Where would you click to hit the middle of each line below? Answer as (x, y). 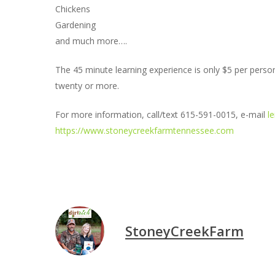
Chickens (73, 9)
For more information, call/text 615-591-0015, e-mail (161, 114)
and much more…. (91, 41)
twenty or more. (87, 86)
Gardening (76, 25)
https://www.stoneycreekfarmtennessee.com (145, 130)
